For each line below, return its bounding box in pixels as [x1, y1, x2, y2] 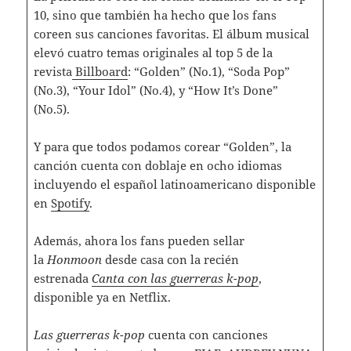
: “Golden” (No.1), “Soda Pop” [127, 63, 290, 79]
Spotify [50, 194, 89, 211]
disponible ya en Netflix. [33, 288, 171, 305]
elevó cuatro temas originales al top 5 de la [33, 44, 273, 60]
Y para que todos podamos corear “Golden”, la [33, 138, 291, 154]
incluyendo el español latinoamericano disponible [33, 175, 316, 192]
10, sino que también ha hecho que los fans [33, 6, 277, 23]
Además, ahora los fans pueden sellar [33, 232, 244, 248]
